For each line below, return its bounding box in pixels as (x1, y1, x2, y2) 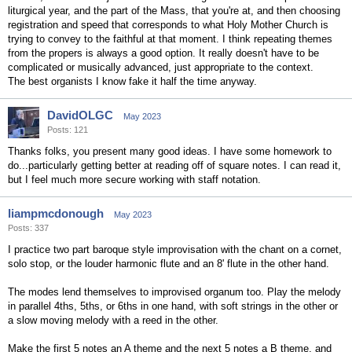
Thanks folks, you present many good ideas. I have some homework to (8, 145, 332, 157)
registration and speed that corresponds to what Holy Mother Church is (8, 19, 328, 31)
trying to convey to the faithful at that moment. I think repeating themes (8, 33, 332, 45)
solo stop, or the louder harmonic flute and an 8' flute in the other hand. (8, 258, 329, 269)
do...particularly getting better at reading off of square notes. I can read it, (8, 159, 341, 171)
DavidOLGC (47, 108, 113, 122)
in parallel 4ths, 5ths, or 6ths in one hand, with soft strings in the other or (8, 300, 338, 312)
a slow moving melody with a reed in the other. (8, 314, 218, 326)
